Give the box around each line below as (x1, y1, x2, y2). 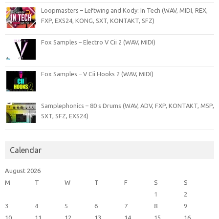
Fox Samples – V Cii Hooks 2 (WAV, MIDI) (41, 70, 153, 78)
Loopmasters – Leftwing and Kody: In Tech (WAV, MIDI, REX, (41, 7, 208, 14)
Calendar (10, 146, 42, 155)
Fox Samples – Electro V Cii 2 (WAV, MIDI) (41, 39, 155, 46)
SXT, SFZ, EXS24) (41, 112, 88, 120)
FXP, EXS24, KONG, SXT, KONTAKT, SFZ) (41, 17, 154, 24)
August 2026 (5, 167, 41, 175)
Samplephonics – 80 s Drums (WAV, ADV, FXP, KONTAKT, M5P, (41, 102, 214, 109)
